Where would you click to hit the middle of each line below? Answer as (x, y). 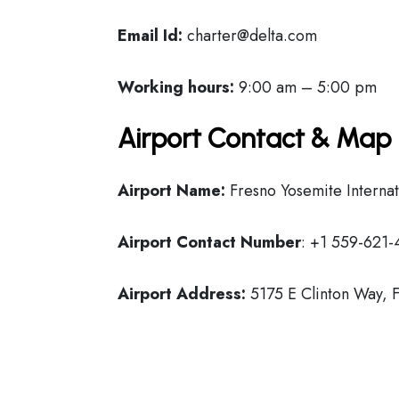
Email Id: (150, 36)
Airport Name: (171, 191)
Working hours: (176, 87)
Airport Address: (182, 294)
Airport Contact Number (209, 242)
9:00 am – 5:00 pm (305, 87)
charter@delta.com (250, 36)
